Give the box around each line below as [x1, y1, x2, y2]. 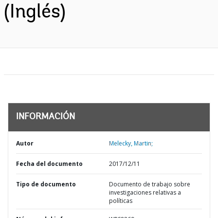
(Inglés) [4, 3, 66, 22]
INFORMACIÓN [16, 113, 75, 122]
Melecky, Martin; [109, 139, 153, 147]
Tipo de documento [16, 180, 76, 188]
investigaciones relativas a [109, 188, 181, 197]
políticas [109, 197, 132, 205]
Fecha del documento [16, 160, 83, 168]
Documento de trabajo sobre [109, 180, 190, 188]
